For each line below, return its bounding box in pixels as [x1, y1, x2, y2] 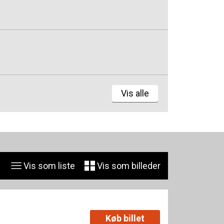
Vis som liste [21, 160, 75, 171]
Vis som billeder [95, 160, 160, 171]
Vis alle [121, 88, 149, 99]
